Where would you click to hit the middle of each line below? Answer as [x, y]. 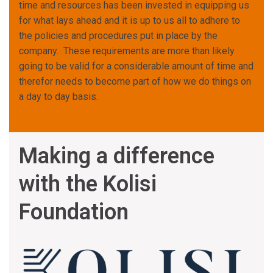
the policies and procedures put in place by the [118, 35]
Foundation [74, 212]
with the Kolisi [88, 184]
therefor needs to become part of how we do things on [135, 81]
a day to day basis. [58, 96]
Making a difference [117, 156]
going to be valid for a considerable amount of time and [136, 66]
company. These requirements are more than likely [127, 51]
